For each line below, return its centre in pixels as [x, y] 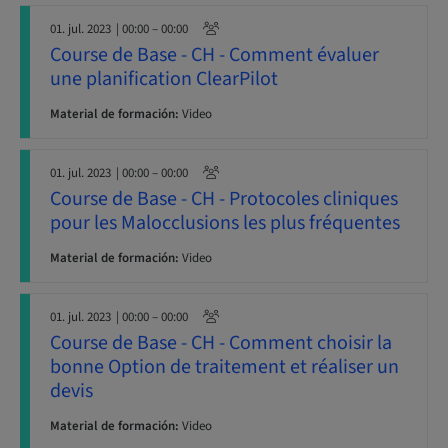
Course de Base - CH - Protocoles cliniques [224, 199]
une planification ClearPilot [164, 79]
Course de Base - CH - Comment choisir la [221, 343]
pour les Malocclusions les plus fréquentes [225, 223]
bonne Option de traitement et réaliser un [224, 367]
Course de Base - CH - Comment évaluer [214, 55]
